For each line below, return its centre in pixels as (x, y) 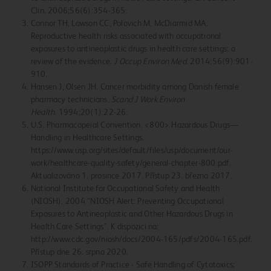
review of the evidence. (72, 62)
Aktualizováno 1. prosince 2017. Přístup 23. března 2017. (131, 176)
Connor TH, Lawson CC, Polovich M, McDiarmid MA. (119, 24)
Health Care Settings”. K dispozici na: (95, 227)
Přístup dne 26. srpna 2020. (80, 253)
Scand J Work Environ (148, 100)
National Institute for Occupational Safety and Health (125, 189)
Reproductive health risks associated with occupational (126, 37)
